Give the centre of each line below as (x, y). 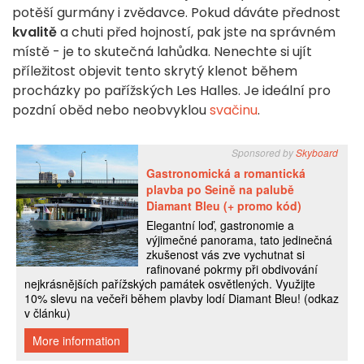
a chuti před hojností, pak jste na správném (196, 32)
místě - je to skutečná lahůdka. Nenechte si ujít (162, 52)
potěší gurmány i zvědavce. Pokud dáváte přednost (176, 13)
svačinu (234, 110)
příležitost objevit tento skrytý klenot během (155, 71)
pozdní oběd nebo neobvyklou (111, 110)
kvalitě (35, 32)
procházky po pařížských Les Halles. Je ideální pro (171, 91)
